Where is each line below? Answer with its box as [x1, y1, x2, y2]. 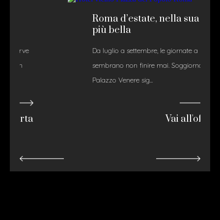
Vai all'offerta [122, 112, 181, 125]
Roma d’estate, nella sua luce [49, 12, 177, 25]
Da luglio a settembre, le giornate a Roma [49, 46, 175, 55]
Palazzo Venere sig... [49, 75, 110, 84]
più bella [49, 24, 88, 36]
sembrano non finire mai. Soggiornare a [49, 60, 171, 70]
